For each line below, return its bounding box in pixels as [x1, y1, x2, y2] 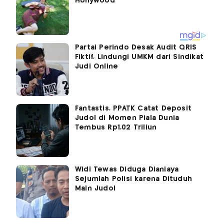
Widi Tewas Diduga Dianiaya [75, 166, 179, 173]
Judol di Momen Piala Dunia [75, 114, 179, 122]
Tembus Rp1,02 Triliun [75, 124, 157, 131]
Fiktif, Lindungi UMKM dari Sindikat [75, 53, 203, 61]
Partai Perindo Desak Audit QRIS [75, 44, 197, 51]
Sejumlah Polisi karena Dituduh [75, 175, 192, 183]
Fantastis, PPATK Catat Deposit [75, 105, 191, 112]
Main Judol [75, 185, 115, 192]
